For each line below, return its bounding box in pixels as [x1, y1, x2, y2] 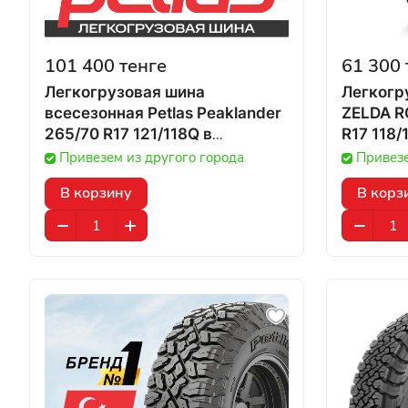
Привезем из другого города [59, 148, 244, 167]
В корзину [60, 183, 132, 203]
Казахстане [45, 146, 136, 164]
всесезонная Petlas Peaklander [45, 104, 281, 122]
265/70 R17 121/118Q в [45, 125, 203, 143]
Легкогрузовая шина [45, 83, 205, 101]
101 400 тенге [45, 54, 167, 78]
